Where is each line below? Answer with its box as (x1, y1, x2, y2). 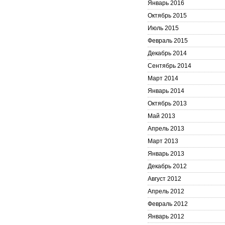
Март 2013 (148, 138, 178, 145)
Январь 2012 (148, 213, 184, 220)
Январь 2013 (148, 150, 184, 157)
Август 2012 (148, 175, 181, 182)
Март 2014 (148, 75, 178, 82)
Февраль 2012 (148, 200, 188, 207)
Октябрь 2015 (148, 12, 187, 19)
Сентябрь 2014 (148, 62, 191, 69)
